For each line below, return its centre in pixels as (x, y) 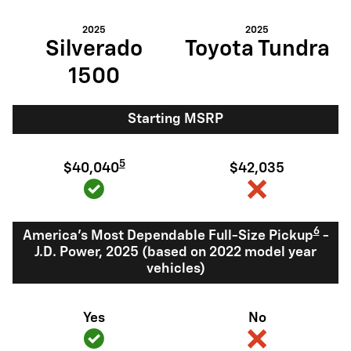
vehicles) (175, 269)
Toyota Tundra (257, 49)
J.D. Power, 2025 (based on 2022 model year (175, 252)
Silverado (94, 49)
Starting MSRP (175, 119)
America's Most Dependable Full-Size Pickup (168, 236)
